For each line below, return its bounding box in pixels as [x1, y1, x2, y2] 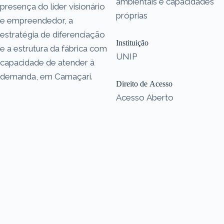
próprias [116, 10, 147, 20]
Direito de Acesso [116, 79, 172, 88]
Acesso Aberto [116, 92, 173, 102]
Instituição [116, 38, 148, 47]
